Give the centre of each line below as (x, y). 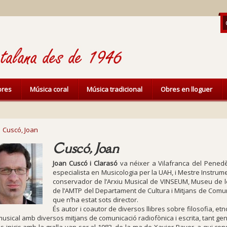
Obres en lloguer (186, 89)
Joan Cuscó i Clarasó (85, 163)
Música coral (49, 89)
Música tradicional (115, 89)
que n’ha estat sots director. (96, 200)
